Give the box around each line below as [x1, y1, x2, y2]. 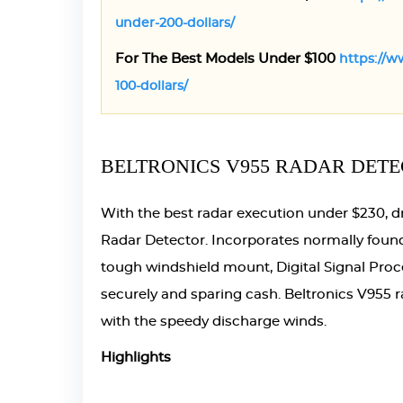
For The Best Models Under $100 [115, 52, 339, 66]
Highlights [101, 351, 171, 364]
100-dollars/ [115, 80, 188, 93]
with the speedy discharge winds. [101, 315, 327, 328]
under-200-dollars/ [115, 17, 235, 30]
